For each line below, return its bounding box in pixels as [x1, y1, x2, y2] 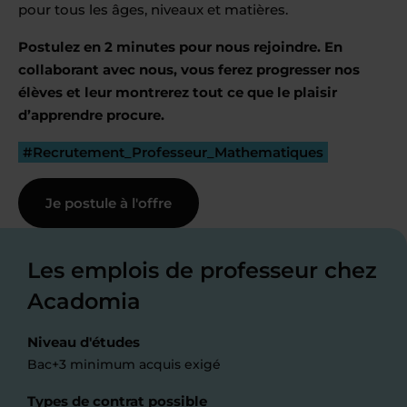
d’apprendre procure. [18, 106, 164, 124]
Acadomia [27, 288, 141, 314]
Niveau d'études [27, 333, 140, 351]
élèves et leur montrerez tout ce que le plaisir [18, 84, 337, 101]
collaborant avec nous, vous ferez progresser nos [18, 61, 360, 78]
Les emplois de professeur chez [27, 257, 377, 283]
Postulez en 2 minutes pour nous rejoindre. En [18, 38, 342, 55]
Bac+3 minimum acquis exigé [27, 356, 221, 372]
